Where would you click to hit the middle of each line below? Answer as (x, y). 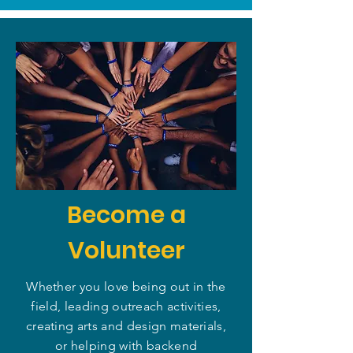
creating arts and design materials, (126, 326)
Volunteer (126, 251)
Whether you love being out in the (126, 286)
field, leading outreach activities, (126, 306)
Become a (126, 215)
